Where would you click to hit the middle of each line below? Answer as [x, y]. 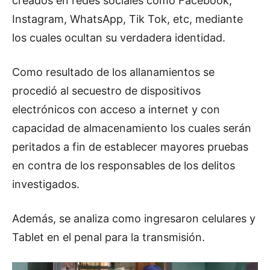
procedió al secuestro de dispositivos [106, 91]
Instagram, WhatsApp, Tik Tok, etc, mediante [127, 19]
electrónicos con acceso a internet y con [116, 110]
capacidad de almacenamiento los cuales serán [132, 128]
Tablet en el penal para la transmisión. [108, 237]
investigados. [46, 184]
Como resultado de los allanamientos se [113, 72]
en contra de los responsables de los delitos [124, 166]
